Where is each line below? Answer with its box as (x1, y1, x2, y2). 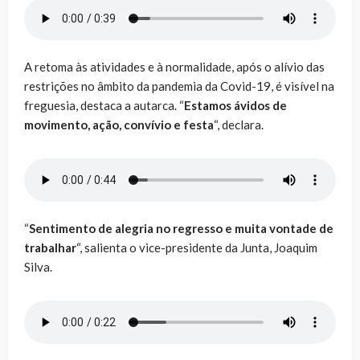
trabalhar (24, 239, 76, 255)
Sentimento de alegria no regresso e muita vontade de (29, 220, 333, 235)
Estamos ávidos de (184, 97, 287, 112)
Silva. (24, 259, 52, 274)
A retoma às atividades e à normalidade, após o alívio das (24, 59, 325, 74)
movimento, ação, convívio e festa (24, 117, 214, 132)
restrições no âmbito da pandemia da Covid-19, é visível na (24, 78, 334, 93)
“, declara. (214, 117, 264, 132)
